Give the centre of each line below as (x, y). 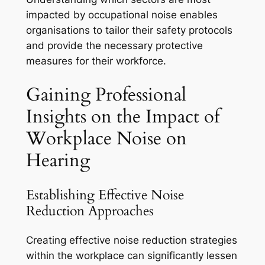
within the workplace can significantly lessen (131, 255)
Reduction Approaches (90, 211)
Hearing (58, 161)
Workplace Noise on (106, 139)
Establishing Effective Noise (105, 195)
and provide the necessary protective (114, 46)
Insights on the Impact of (122, 117)
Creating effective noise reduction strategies (131, 240)
